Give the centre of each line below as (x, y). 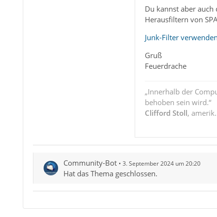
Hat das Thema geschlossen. (110, 173)
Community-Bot (90, 163)
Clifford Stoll (166, 113)
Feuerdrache (165, 66)
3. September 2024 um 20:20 (161, 163)
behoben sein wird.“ (178, 102)
